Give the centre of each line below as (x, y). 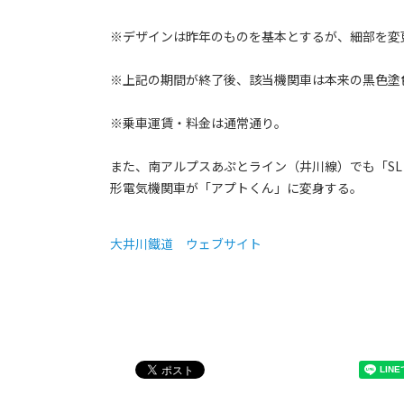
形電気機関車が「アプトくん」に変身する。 (236, 188)
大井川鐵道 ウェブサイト (186, 244)
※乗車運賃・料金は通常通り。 (198, 123)
